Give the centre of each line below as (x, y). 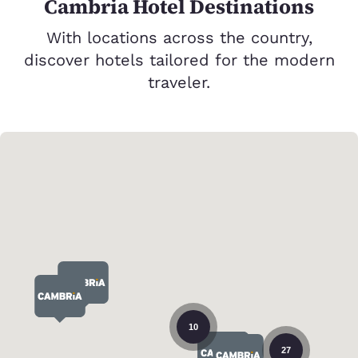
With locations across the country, (179, 38)
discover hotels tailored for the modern (179, 60)
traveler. (179, 83)
